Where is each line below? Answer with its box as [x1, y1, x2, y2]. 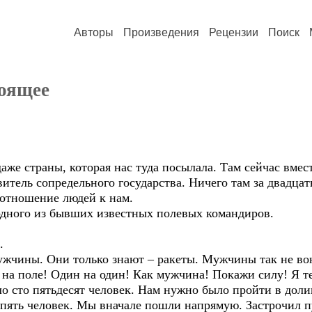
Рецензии [209, 26, 258, 38]
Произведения [123, 26, 199, 38]
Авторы [74, 26, 114, 38]
